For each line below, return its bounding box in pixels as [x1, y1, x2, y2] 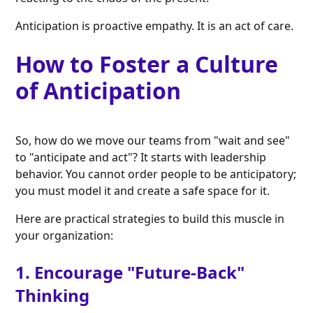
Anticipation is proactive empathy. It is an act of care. [15, 18, 294, 34]
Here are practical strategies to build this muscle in [15, 211, 285, 227]
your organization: [15, 228, 114, 244]
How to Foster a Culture [15, 49, 279, 80]
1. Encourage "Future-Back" [15, 261, 245, 284]
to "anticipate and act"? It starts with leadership [15, 150, 267, 166]
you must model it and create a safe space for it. [15, 183, 270, 199]
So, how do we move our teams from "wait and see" [15, 133, 291, 149]
